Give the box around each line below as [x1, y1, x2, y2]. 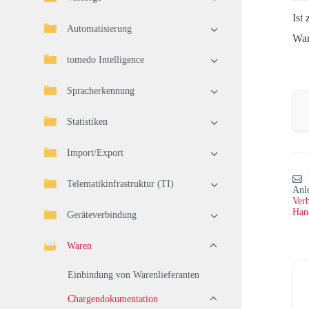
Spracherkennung [67, 86, 134, 96]
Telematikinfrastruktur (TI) [67, 179, 174, 189]
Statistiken [67, 117, 108, 127]
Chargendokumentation [68, 294, 158, 304]
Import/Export [67, 148, 123, 158]
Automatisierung [67, 23, 132, 34]
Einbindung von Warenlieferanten [68, 270, 199, 280]
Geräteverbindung [67, 210, 137, 220]
